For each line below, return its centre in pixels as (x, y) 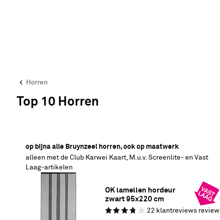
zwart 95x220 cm (135, 199)
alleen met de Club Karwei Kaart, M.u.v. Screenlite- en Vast (117, 158)
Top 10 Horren (58, 102)
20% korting (47, 130)
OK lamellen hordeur (140, 190)
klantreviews (177, 211)
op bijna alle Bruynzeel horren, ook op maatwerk (102, 147)
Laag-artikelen (49, 167)
